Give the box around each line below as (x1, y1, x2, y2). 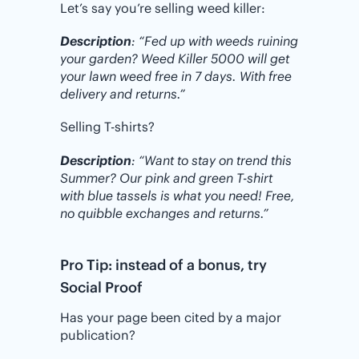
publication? (60, 326, 135, 343)
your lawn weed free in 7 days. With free (60, 68, 292, 85)
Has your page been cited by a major (60, 309, 281, 325)
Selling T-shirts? (60, 119, 155, 135)
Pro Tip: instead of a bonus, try (60, 255, 267, 274)
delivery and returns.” (60, 86, 185, 103)
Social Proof (60, 277, 143, 296)
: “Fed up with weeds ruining (131, 33, 298, 50)
